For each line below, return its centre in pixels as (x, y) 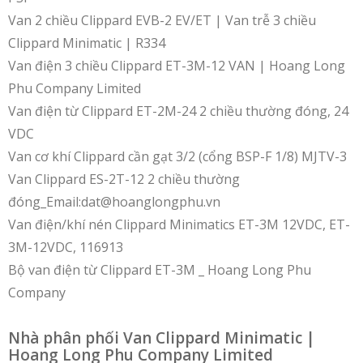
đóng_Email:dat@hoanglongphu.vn (114, 201)
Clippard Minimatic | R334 (87, 43)
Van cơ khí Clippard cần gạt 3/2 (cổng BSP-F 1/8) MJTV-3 (177, 156)
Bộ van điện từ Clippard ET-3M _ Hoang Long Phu (160, 269)
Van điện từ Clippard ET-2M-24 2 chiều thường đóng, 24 (178, 111)
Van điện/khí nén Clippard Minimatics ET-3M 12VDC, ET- (179, 224)
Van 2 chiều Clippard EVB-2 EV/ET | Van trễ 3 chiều (162, 20)
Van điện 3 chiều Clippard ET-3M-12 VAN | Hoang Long (177, 65)
